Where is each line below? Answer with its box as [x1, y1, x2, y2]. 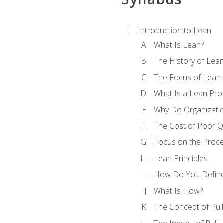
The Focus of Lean [153, 71, 221, 83]
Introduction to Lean [137, 25, 211, 36]
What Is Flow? [153, 185, 203, 196]
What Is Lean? [153, 39, 204, 50]
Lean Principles [153, 152, 208, 164]
